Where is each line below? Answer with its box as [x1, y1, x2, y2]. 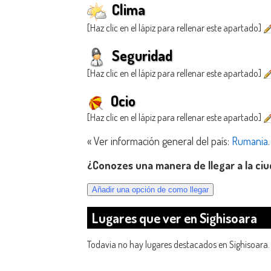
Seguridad [109, 45, 172, 65]
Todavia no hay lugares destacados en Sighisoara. [87, 238, 270, 251]
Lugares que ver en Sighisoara [92, 209, 257, 227]
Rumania [232, 134, 268, 148]
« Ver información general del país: [87, 134, 232, 148]
